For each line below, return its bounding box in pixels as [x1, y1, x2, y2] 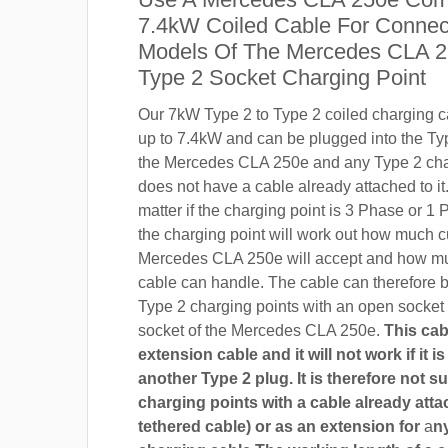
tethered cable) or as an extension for [138, 417, 424, 435]
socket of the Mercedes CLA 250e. [138, 321, 384, 339]
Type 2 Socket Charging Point [138, 64, 426, 90]
